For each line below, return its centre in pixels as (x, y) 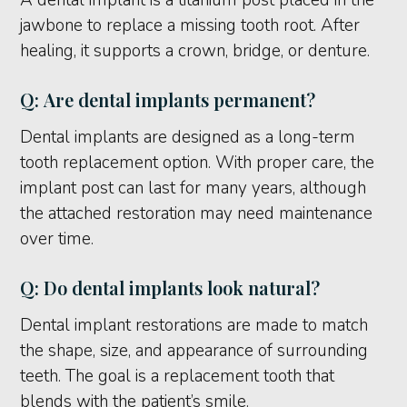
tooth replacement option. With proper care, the (198, 163)
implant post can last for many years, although (194, 189)
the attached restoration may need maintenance (197, 214)
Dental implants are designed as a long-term (188, 138)
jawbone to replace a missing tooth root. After (190, 26)
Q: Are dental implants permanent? (168, 100)
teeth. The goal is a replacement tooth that (178, 377)
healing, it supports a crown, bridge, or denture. (195, 51)
